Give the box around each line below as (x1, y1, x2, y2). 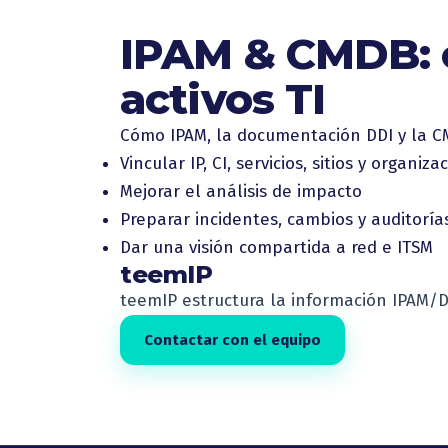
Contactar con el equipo (144, 330, 321, 349)
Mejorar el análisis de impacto (120, 180, 362, 202)
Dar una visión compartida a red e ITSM (120, 236, 433, 258)
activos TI (120, 72, 326, 125)
